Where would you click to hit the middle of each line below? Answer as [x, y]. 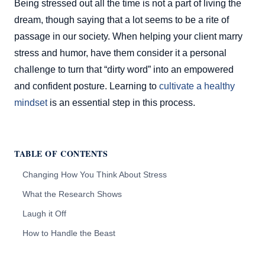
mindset [31, 102]
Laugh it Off [44, 213]
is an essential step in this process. [121, 102]
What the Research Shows [72, 194]
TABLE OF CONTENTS [61, 153]
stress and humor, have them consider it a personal [120, 53]
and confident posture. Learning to [87, 86]
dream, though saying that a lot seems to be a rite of [122, 20]
